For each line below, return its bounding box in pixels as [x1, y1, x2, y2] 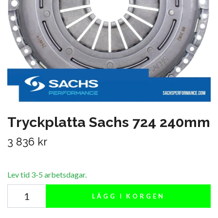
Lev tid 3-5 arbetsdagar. [7, 170, 87, 180]
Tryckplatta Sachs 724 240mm [7, 114, 210, 131]
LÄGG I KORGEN [91, 192, 165, 200]
